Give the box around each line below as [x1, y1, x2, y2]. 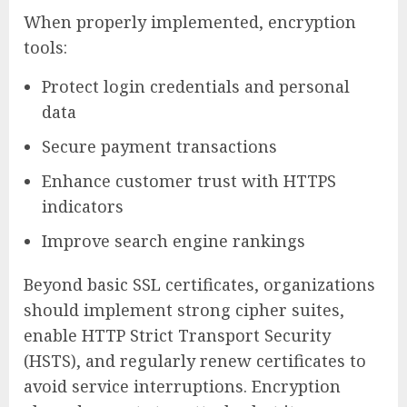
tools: [24, 36, 67, 59]
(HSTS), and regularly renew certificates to [24, 350, 366, 372]
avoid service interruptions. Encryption [24, 375, 341, 398]
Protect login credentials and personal [42, 75, 350, 98]
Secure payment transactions [42, 135, 277, 158]
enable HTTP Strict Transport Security [24, 324, 331, 347]
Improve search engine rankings [42, 230, 305, 253]
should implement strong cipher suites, [24, 299, 344, 322]
